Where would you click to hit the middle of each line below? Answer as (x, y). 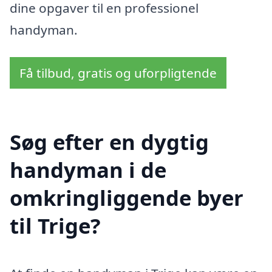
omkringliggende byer (127, 198)
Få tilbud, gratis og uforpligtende (118, 73)
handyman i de (88, 170)
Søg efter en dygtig (109, 142)
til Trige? (55, 226)
